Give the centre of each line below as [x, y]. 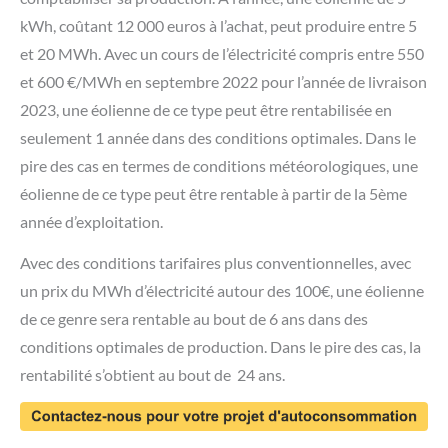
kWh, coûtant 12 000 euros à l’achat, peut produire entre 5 [218, 25]
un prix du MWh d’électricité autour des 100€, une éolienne [222, 290]
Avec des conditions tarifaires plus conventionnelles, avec [215, 262]
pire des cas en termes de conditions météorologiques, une [219, 165]
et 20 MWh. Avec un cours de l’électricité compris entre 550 [222, 53]
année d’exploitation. [93, 221]
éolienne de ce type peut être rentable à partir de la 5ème [213, 193]
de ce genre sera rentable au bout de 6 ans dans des [194, 318]
